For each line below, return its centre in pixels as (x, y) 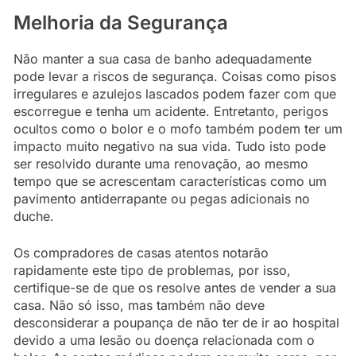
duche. (34, 216)
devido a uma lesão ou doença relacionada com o (164, 340)
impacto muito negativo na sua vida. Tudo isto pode (170, 146)
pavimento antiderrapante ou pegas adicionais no (162, 198)
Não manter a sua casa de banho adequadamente (163, 58)
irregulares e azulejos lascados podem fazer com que (175, 93)
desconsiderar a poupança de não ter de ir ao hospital (176, 322)
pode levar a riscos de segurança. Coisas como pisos (175, 76)
